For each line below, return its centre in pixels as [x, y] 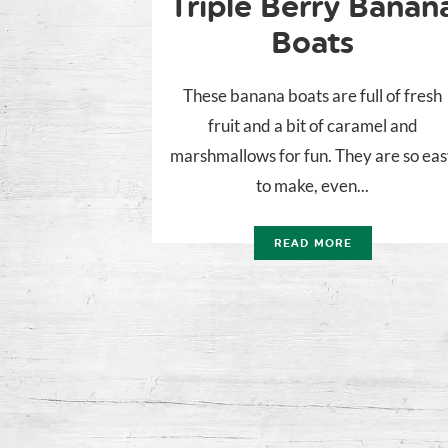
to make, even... [313, 186]
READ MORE [313, 244]
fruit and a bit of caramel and [312, 126]
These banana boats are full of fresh [313, 96]
